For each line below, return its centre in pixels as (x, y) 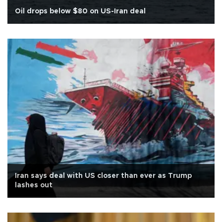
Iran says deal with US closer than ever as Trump (103, 176)
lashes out (34, 185)
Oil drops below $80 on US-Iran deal (80, 12)
